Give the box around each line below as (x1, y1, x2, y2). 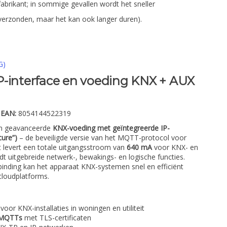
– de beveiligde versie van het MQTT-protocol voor (17, 132, 186, 142)
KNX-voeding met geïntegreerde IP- (53, 123, 170, 133)
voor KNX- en (152, 142, 198, 152)
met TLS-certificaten (22, 212, 91, 222)
